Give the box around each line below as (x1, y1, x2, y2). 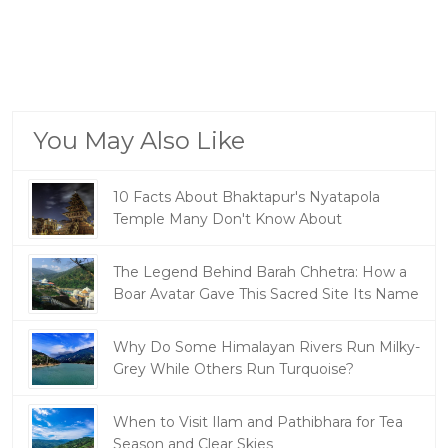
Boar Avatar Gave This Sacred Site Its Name (113, 285, 419, 303)
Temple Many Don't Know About (113, 210, 342, 228)
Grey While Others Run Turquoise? (113, 360, 354, 378)
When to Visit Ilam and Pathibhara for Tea (113, 413, 403, 431)
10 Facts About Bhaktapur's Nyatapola (113, 188, 380, 206)
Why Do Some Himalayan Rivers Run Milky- (113, 338, 420, 356)
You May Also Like (33, 126, 245, 155)
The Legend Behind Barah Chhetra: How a (113, 263, 407, 281)
